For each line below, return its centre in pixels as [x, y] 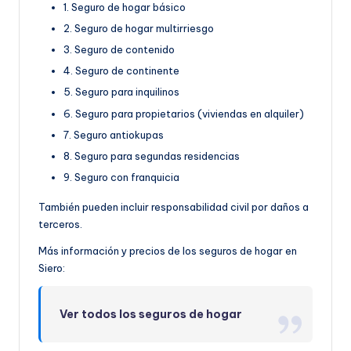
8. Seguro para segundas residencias [152, 156]
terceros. [60, 224]
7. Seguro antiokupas [114, 134]
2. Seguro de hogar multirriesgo [139, 29]
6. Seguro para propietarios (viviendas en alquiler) [184, 113]
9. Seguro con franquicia [121, 177]
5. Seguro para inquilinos [121, 92]
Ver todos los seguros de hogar [151, 314]
